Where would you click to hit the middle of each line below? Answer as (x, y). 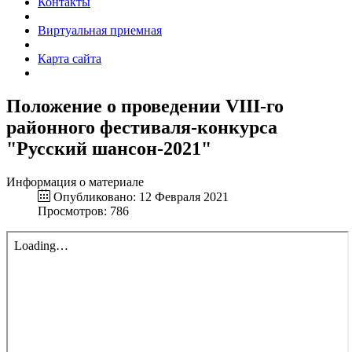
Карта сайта (70, 59)
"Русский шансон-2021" (109, 148)
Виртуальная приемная (100, 30)
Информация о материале (75, 181)
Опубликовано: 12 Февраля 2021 (141, 196)
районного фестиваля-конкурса (142, 127)
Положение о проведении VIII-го (145, 106)
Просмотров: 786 (83, 211)
